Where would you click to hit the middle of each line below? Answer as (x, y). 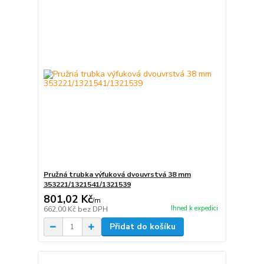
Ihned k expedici (194, 208)
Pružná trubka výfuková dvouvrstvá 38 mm (117, 175)
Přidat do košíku (142, 227)
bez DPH (93, 209)
